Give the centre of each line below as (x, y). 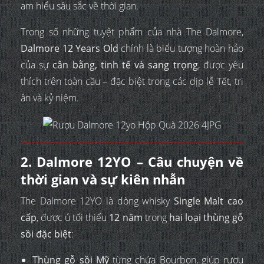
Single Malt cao (208, 201)
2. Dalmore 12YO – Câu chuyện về (132, 161)
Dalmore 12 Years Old (70, 49)
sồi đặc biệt (46, 234)
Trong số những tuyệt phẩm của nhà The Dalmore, (132, 32)
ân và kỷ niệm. (50, 98)
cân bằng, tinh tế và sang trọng (125, 65)
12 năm (126, 217)
